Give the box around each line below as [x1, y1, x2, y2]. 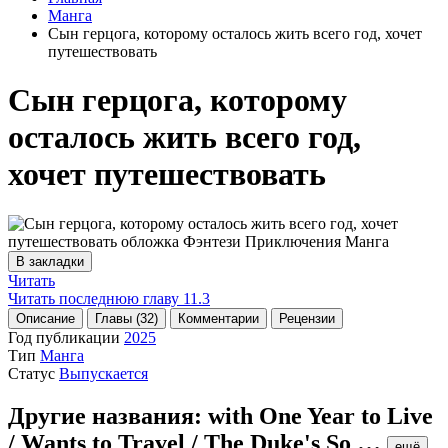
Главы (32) [95, 310, 158, 326]
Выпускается [59, 364, 148, 382]
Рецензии [279, 310, 335, 326]
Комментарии [178, 310, 259, 326]
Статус [8, 364, 55, 382]
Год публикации [8, 328, 120, 346]
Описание [16, 310, 75, 326]
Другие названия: [8, 402, 208, 429]
